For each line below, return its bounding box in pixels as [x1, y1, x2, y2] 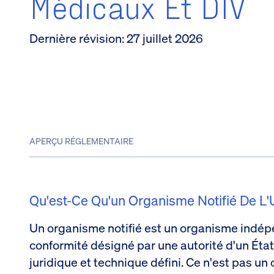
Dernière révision [29, 29, 122, 46]
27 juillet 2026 [127, 29, 203, 46]
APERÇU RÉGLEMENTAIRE [29, 135, 133, 147]
